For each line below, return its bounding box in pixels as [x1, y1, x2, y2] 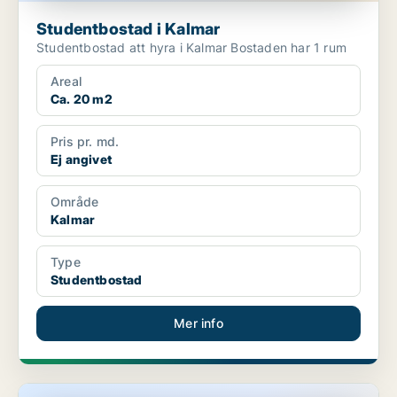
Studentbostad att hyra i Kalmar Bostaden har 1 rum [230, 40, 346, 56]
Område [51, 194, 99, 210]
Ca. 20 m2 [51, 91, 113, 107]
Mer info [174, 315, 223, 331]
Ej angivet [51, 152, 112, 167]
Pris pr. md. [51, 134, 120, 150]
